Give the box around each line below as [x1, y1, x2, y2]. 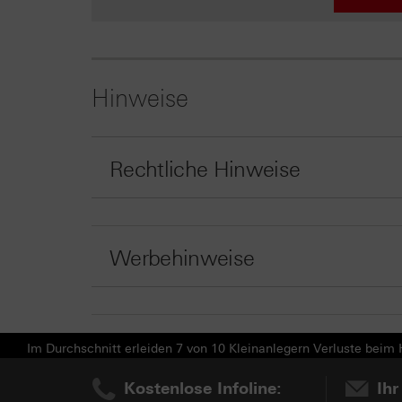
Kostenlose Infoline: [124, 378, 282, 398]
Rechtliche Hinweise [109, 155, 301, 182]
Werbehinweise [109, 244, 255, 271]
